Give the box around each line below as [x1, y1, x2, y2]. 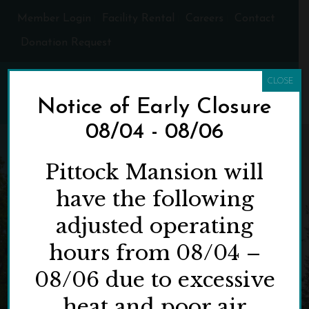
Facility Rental [102, 13, 175, 24]
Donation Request [21, 37, 112, 48]
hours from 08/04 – [48, 240, 261, 266]
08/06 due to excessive [34, 267, 275, 292]
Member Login [17, 13, 91, 24]
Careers [186, 13, 223, 24]
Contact [235, 13, 275, 24]
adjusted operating [56, 213, 253, 239]
